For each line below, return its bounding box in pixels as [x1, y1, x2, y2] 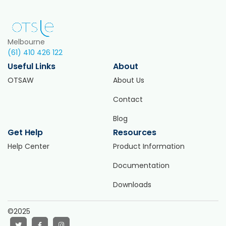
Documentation [113, 160, 169, 171]
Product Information [113, 141, 185, 151]
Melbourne [8, 36, 45, 47]
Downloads [113, 179, 151, 190]
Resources [113, 126, 156, 138]
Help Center [8, 141, 49, 151]
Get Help [8, 126, 43, 138]
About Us [113, 75, 144, 85]
